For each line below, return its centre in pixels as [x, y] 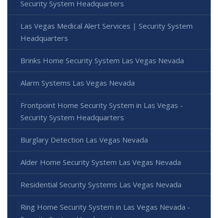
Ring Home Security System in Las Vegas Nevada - [105, 207]
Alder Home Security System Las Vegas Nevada [101, 162]
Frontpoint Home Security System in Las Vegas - [102, 105]
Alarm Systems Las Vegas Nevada [78, 82]
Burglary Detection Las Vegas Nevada [84, 139]
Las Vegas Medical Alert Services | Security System [107, 26]
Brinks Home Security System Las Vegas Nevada [102, 60]
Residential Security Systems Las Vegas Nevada [101, 184]
